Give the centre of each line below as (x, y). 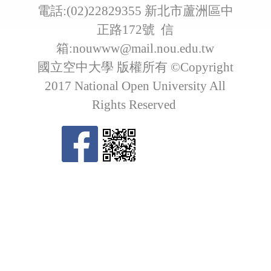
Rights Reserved (135, 105)
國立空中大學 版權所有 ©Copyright (135, 67)
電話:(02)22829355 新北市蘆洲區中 (135, 11)
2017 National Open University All (135, 86)
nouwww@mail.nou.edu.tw (144, 49)
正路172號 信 (135, 30)
